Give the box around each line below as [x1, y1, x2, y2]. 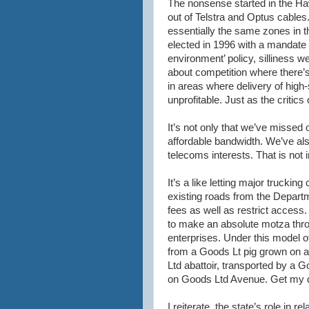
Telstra [195, 12, 225, 23]
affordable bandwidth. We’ [168, 136, 283, 147]
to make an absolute [168, 219, 261, 230]
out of [168, 12, 195, 23]
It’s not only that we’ [168, 122, 256, 133]
